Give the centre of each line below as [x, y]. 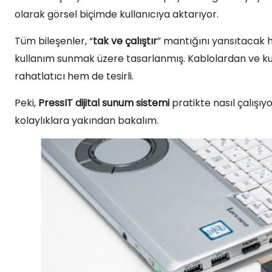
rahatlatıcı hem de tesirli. [74, 76]
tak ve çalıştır [125, 41]
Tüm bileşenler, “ [54, 41]
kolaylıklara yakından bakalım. [87, 121]
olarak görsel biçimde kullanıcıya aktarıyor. [117, 15]
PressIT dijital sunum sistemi [104, 103]
